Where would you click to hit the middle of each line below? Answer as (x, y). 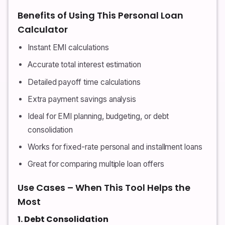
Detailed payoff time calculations (84, 82)
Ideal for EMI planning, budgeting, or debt (98, 116)
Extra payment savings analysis (82, 99)
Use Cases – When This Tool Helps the (104, 188)
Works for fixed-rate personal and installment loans (115, 147)
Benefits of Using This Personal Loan (100, 16)
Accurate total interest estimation (84, 65)
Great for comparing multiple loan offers (96, 164)
